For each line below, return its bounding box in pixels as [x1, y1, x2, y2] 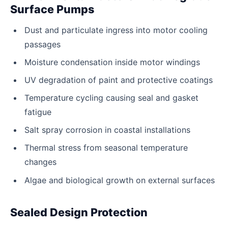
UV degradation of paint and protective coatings [24, 74, 213, 85]
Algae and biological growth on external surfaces [24, 175, 215, 185]
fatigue [24, 107, 51, 118]
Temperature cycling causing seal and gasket [24, 93, 198, 103]
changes [24, 157, 56, 167]
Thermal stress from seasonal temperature [24, 142, 188, 153]
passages [24, 39, 61, 49]
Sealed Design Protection [10, 205, 148, 219]
